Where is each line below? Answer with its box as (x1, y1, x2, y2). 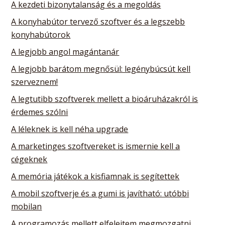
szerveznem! (11, 76, 58, 87)
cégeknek (11, 153, 48, 165)
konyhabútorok (11, 29, 71, 40)
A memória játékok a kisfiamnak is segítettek (11, 170, 180, 182)
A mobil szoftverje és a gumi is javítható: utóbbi (11, 187, 189, 199)
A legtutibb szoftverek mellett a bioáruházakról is (11, 93, 198, 104)
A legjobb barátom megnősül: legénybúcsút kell (11, 63, 191, 74)
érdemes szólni (11, 106, 68, 118)
